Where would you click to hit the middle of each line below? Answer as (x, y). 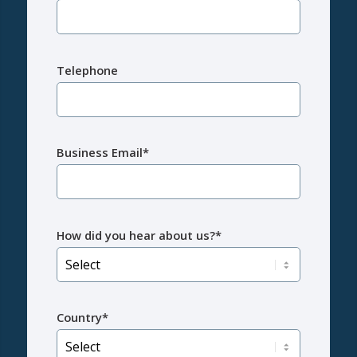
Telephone (87, 70)
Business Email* (102, 153)
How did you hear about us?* (139, 235)
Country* (82, 317)
